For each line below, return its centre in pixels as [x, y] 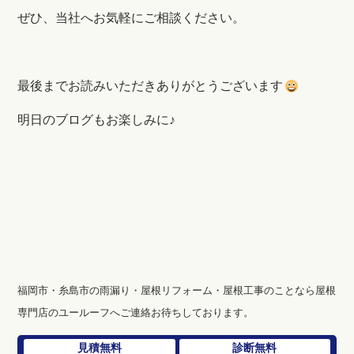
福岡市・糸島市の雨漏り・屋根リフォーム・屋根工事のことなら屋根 [177, 290]
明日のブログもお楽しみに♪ [97, 119]
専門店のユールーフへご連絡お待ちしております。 [136, 312]
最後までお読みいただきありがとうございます [151, 85]
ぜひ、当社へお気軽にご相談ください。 [132, 17]
